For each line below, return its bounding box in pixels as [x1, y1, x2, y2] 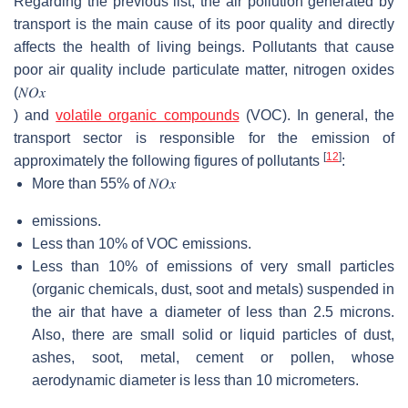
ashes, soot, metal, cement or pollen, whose [32, 349, 394, 365]
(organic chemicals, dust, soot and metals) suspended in [32, 280, 394, 297]
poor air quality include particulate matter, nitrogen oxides [14, 61, 394, 77]
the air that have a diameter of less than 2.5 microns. [32, 303, 394, 320]
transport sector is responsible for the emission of [14, 129, 394, 146]
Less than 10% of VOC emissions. [32, 235, 251, 251]
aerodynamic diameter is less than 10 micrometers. [32, 372, 359, 388]
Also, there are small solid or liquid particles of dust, [32, 326, 394, 342]
